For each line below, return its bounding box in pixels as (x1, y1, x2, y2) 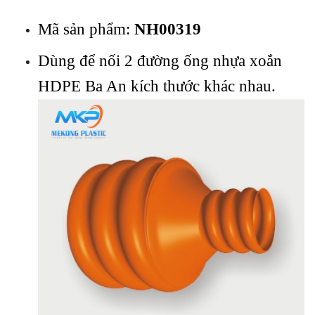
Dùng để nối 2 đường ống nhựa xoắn (38, 52, 282, 70)
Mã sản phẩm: (38, 20, 134, 39)
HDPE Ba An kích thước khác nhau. (38, 77, 276, 96)
